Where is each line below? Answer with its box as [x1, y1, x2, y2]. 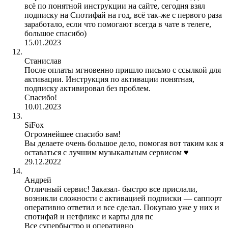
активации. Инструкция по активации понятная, [24, 74, 194, 83]
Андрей [24, 175, 51, 184]
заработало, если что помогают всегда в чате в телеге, [24, 19, 211, 28]
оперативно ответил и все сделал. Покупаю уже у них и [24, 203, 219, 212]
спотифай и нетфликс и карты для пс [24, 212, 153, 221]
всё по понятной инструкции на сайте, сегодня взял [24, 1, 205, 10]
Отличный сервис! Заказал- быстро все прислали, [24, 184, 197, 193]
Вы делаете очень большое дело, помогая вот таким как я [24, 138, 223, 148]
